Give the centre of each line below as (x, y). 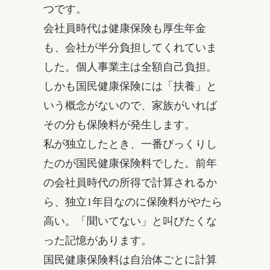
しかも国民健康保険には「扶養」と (130, 86)
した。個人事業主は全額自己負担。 (130, 67)
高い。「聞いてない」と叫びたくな (130, 221)
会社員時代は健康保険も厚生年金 (125, 28)
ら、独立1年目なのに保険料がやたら (133, 202)
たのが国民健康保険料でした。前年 (130, 163)
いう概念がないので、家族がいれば (130, 105)
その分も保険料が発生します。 (119, 124)
